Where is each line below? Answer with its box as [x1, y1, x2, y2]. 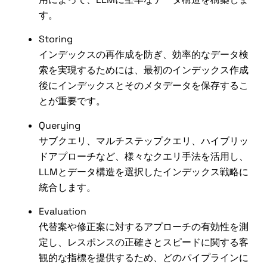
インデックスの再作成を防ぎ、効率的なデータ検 [39, 48, 249, 61]
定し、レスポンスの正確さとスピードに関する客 [39, 235, 249, 249]
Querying [39, 119, 80, 132]
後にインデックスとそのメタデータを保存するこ [39, 79, 249, 92]
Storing [39, 33, 73, 46]
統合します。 [39, 181, 96, 194]
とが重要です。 [39, 95, 105, 108]
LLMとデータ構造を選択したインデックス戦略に [39, 165, 249, 178]
